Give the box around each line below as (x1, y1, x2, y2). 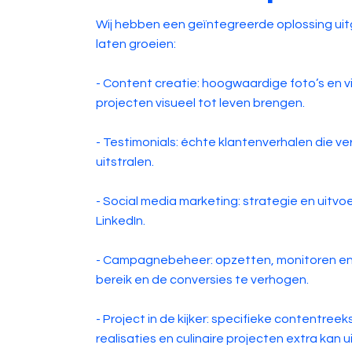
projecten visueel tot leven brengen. (95, 96, 305, 109)
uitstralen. (95, 155, 154, 168)
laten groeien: (95, 37, 176, 50)
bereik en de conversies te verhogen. (95, 273, 309, 286)
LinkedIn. (95, 214, 145, 227)
